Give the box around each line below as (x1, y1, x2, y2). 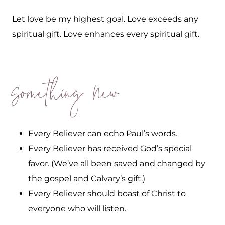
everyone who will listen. (28, 204, 126, 214)
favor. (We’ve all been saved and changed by (28, 159, 205, 169)
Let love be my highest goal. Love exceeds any (12, 14, 198, 24)
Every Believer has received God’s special (28, 144, 192, 154)
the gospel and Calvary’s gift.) (28, 174, 145, 184)
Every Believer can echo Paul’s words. (28, 129, 177, 139)
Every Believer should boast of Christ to (28, 189, 186, 199)
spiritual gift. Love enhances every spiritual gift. (12, 29, 199, 39)
